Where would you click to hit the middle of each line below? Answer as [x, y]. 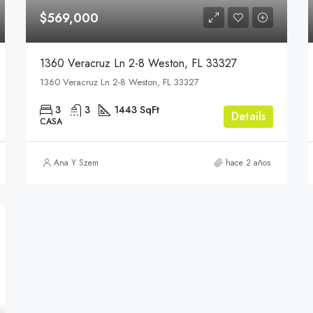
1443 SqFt [137, 109]
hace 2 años [248, 162]
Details [248, 116]
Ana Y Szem [77, 162]
